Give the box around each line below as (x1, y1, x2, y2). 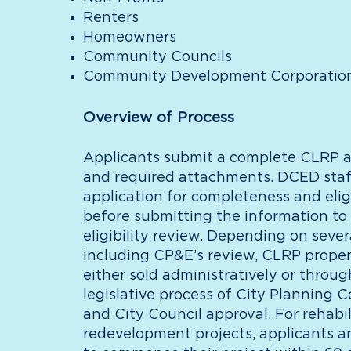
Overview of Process (82, 110, 234, 125)
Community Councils (82, 50, 232, 64)
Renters (82, 11, 139, 25)
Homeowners (82, 31, 176, 45)
